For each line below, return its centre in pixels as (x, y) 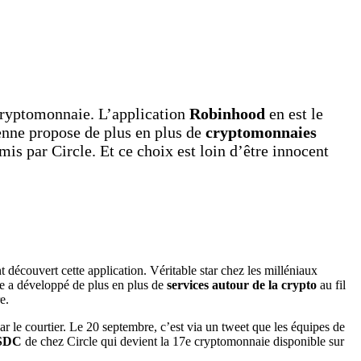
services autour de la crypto (240, 284)
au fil (331, 284)
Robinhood (225, 113)
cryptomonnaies (261, 132)
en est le (294, 113)
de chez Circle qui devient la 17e (108, 341)
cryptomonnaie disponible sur (269, 341)
